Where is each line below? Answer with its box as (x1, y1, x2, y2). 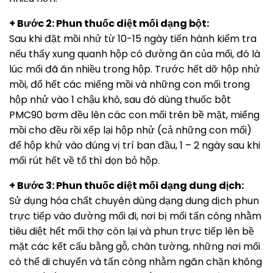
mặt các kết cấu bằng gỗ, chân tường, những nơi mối (9, 239, 260, 253)
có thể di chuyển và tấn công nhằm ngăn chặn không (9, 254, 262, 269)
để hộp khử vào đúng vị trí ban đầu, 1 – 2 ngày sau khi (9, 138, 260, 152)
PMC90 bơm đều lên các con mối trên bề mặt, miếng (9, 107, 260, 122)
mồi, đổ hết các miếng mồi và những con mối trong (9, 77, 250, 91)
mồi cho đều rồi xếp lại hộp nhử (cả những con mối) (9, 122, 252, 137)
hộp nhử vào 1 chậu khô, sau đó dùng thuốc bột (9, 92, 231, 107)
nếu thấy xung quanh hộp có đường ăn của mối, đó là (9, 46, 260, 61)
